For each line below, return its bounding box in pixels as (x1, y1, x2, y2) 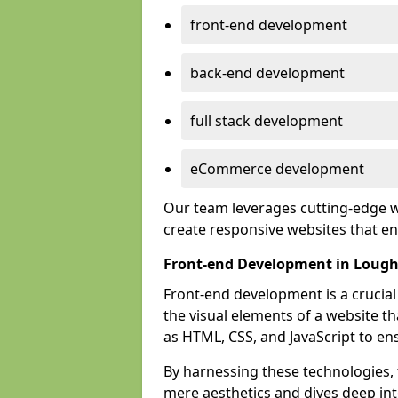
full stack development (190, 111, 343, 131)
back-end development (190, 63, 345, 83)
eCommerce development (190, 159, 364, 179)
